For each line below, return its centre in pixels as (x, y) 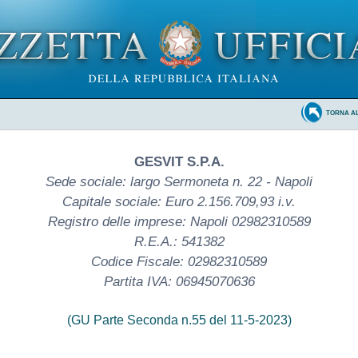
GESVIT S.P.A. (179, 161)
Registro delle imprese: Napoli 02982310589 (179, 221)
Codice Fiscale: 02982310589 (179, 261)
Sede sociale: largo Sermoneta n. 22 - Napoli (179, 181)
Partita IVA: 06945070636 (179, 281)
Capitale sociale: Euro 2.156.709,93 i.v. (179, 201)
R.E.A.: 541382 (179, 241)
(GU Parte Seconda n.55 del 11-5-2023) (179, 320)
